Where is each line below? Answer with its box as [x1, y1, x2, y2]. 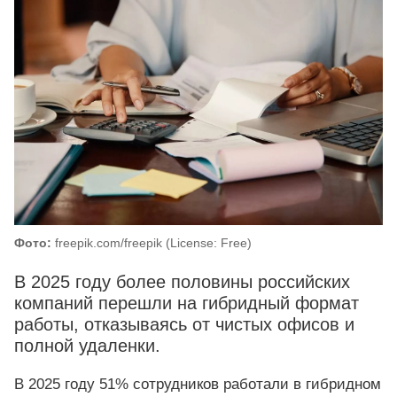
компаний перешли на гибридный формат [14, 293, 359, 314]
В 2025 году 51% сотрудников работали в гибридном [14, 376, 381, 393]
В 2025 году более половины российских [14, 272, 350, 292]
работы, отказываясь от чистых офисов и [14, 315, 354, 335]
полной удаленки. [14, 336, 160, 356]
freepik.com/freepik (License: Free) [51, 236, 252, 251]
